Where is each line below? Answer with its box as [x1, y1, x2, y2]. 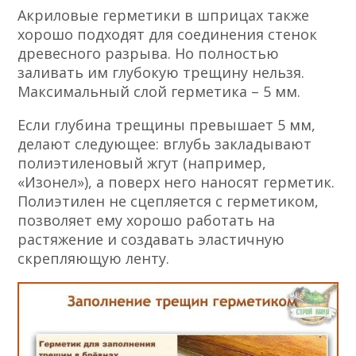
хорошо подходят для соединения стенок [17, 24, 318, 44]
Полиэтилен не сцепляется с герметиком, [17, 191, 319, 211]
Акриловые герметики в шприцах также [17, 5, 310, 25]
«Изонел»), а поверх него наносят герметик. [17, 172, 335, 192]
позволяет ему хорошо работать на [17, 210, 276, 230]
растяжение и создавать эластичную [17, 229, 285, 249]
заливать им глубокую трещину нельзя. [17, 62, 305, 82]
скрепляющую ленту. [17, 248, 170, 268]
